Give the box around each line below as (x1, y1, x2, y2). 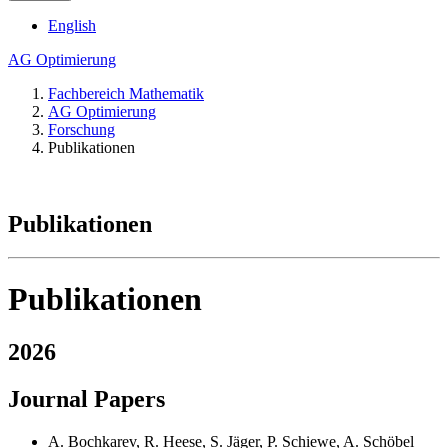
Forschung (48, 120, 115, 138)
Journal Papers (8, 386, 165, 413)
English (48, 16, 96, 34)
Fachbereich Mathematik (48, 84, 204, 102)
